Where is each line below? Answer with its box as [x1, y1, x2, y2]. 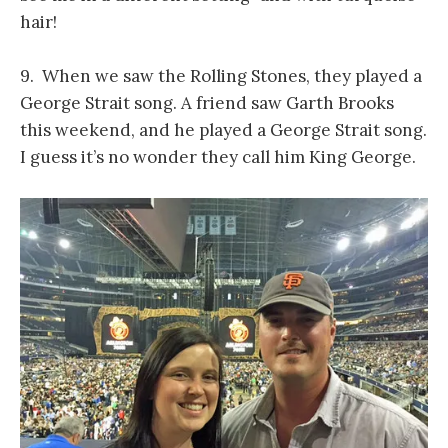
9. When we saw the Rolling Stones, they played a [20, 64, 422, 87]
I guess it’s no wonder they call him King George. [20, 145, 416, 168]
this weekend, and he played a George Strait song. [20, 118, 427, 141]
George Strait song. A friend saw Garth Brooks [20, 91, 394, 114]
